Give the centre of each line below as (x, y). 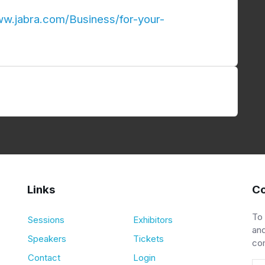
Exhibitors (153, 219)
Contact (44, 257)
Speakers (47, 238)
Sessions (46, 219)
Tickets (148, 238)
